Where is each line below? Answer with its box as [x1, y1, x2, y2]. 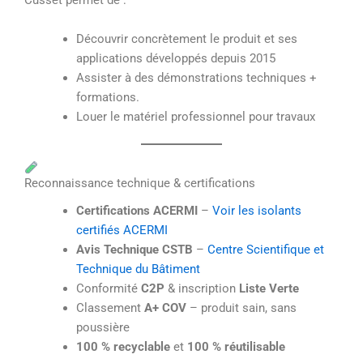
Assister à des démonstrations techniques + [75, 70, 317, 85]
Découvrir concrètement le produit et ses [75, 31, 297, 46]
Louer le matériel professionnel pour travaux [75, 109, 315, 124]
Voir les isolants [211, 203, 301, 219]
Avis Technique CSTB [75, 242, 193, 258]
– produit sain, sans [186, 301, 297, 316]
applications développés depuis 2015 [75, 50, 275, 66]
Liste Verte [238, 281, 299, 297]
